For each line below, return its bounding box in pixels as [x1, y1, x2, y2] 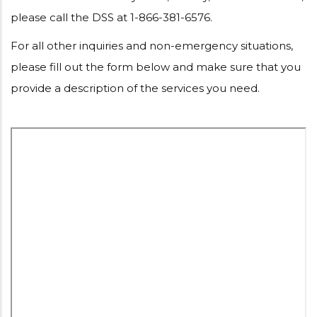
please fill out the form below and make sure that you [11, 60, 301, 74]
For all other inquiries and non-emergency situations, [11, 39, 293, 53]
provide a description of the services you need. [11, 81, 260, 96]
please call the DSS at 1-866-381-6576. [11, 11, 212, 25]
